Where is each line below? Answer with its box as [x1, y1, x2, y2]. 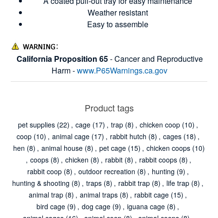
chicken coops [146, 143, 190, 153]
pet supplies [18, 119, 55, 129]
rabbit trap [118, 178, 150, 188]
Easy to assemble [87, 18, 148, 30]
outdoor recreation [78, 166, 135, 176]
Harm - [52, 64, 77, 76]
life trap [166, 178, 189, 188]
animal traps [80, 189, 118, 200]
